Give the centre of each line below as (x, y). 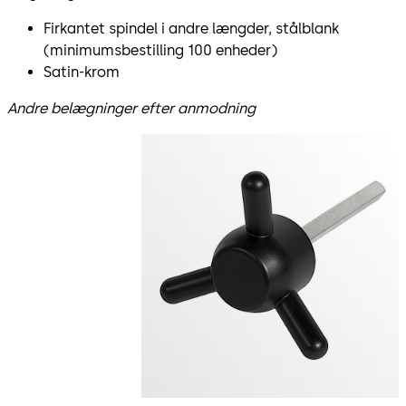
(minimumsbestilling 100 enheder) (160, 50)
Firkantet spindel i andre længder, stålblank (191, 28)
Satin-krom (82, 72)
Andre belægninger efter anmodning (131, 108)
